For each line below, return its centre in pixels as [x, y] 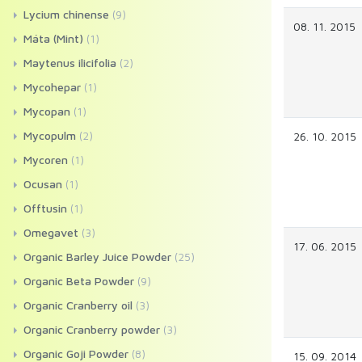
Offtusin [45, 208]
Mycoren [46, 160]
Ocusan [43, 184]
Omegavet [51, 232]
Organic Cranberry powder [92, 329]
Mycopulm [50, 135]
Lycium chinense [66, 14]
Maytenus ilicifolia [70, 63]
